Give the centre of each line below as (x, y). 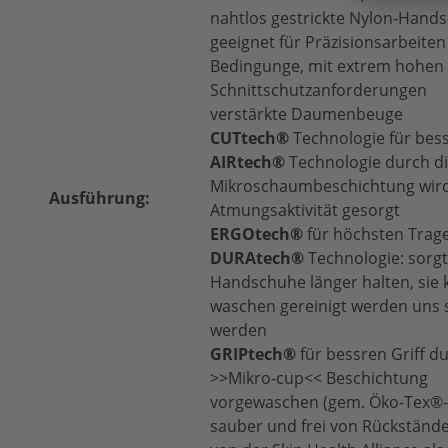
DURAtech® (257, 258)
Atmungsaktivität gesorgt (305, 210)
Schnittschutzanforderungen (318, 90)
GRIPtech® (253, 354)
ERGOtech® (256, 234)
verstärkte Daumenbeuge (306, 114)
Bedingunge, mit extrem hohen (327, 66)
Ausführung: (99, 198)
